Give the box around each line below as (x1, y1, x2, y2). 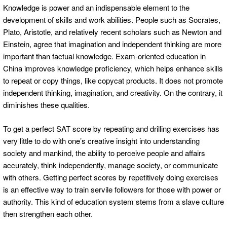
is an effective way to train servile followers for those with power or (3, 183, 221, 195)
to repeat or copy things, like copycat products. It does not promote (3, 75, 223, 86)
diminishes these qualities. (3, 99, 90, 110)
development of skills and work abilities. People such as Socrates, (3, 14, 220, 25)
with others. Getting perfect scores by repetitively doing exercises (3, 171, 218, 182)
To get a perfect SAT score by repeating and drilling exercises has (3, 123, 219, 134)
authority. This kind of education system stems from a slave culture (3, 196, 224, 207)
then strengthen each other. (3, 208, 93, 219)
